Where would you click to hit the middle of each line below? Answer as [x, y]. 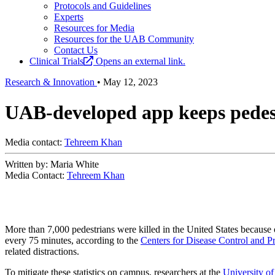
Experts [69, 17]
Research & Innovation [51, 82]
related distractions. [42, 252]
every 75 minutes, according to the [73, 241]
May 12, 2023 [130, 82]
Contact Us [76, 50]
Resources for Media [94, 28]
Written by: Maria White [52, 165]
